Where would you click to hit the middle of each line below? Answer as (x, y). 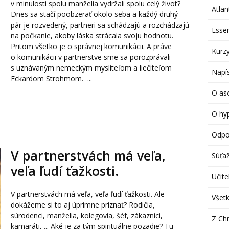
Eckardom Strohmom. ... (51, 78)
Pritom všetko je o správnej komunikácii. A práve (91, 46)
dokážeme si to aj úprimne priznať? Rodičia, (83, 205)
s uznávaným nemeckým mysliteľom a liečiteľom (91, 68)
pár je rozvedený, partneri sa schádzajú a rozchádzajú (100, 25)
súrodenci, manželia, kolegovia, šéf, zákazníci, (86, 215)
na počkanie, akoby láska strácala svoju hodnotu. (92, 36)
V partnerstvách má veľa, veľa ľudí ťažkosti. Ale (87, 194)
